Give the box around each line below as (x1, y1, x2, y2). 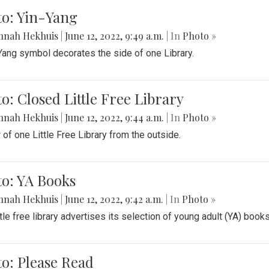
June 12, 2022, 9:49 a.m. (62, 29, 166, 43)
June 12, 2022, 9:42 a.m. (62, 193, 166, 206)
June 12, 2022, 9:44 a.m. (62, 111, 166, 124)
